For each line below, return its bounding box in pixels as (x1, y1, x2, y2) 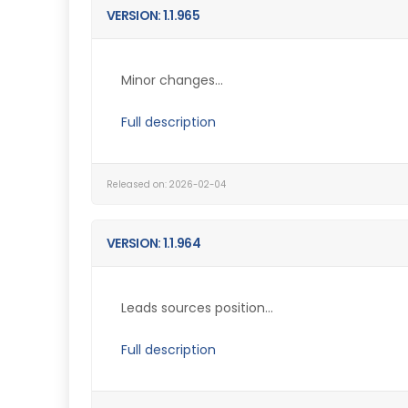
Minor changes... (121, 71, 223, 89)
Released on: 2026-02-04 (107, 178, 226, 190)
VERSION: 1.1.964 (107, 234, 200, 252)
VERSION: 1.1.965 (107, 6, 199, 25)
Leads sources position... (121, 299, 273, 317)
